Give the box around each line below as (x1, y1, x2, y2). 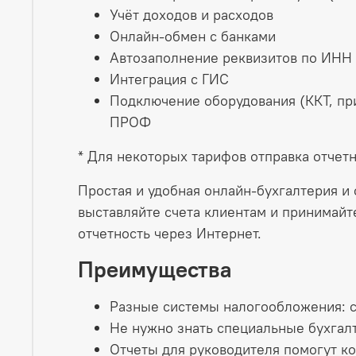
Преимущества (78, 254, 232, 284)
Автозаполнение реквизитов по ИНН (110, 48, 352, 67)
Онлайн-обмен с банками (110, 26, 276, 45)
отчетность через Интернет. (78, 223, 261, 242)
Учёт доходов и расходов (110, 5, 273, 24)
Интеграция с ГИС (110, 69, 229, 88)
